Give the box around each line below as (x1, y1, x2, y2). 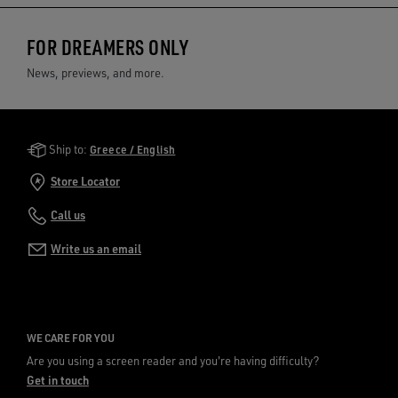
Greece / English (129, 143, 176, 156)
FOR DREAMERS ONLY (27, 33, 189, 60)
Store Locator (51, 174, 120, 188)
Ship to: (49, 142, 90, 156)
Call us (51, 207, 85, 222)
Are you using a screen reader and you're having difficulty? (27, 354, 320, 368)
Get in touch (27, 373, 89, 387)
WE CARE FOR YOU (27, 331, 115, 345)
